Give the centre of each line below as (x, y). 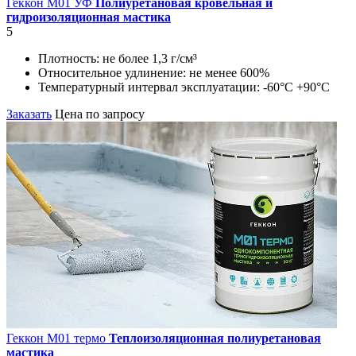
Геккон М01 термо (58, 338)
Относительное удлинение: (114, 72)
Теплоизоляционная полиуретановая (215, 338)
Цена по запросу (100, 114)
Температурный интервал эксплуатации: (151, 87)
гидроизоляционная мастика (89, 17)
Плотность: (70, 58)
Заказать (29, 114)
